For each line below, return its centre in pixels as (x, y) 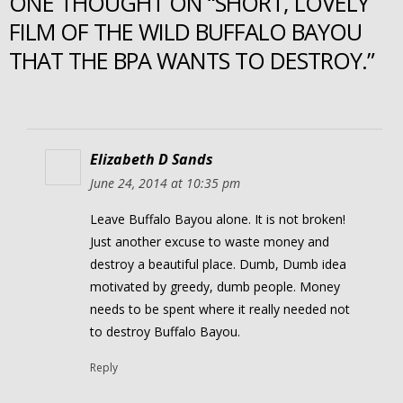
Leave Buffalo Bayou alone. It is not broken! (218, 219)
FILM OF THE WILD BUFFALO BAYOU (185, 31)
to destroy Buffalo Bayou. (165, 332)
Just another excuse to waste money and (210, 242)
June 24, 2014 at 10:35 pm (165, 184)
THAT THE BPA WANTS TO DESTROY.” (192, 60)
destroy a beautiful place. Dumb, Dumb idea (218, 264)
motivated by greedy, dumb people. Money (215, 287)
